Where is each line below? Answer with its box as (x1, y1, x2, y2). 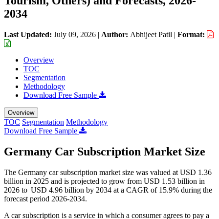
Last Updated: (4, 30, 54, 39)
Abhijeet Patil (130, 30, 172, 39)
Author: (101, 30, 130, 39)
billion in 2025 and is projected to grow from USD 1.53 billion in (4, 176, 205, 185)
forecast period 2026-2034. (4, 194, 87, 203)
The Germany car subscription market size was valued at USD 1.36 (4, 168, 212, 176)
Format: (177, 30, 207, 39)
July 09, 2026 (54, 30, 96, 39)
